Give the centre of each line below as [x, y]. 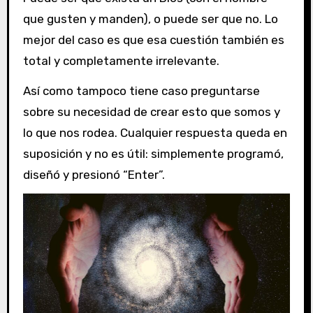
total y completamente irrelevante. [121, 60]
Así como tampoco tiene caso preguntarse [141, 90]
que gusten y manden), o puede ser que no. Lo [150, 19]
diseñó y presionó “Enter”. [94, 174]
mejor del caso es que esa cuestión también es [153, 39]
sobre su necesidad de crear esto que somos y [151, 111]
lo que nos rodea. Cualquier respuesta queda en [155, 132]
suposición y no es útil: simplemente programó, [153, 153]
